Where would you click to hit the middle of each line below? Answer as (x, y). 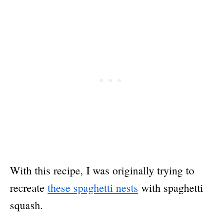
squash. (27, 205)
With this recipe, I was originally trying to (102, 170)
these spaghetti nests (93, 188)
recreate (29, 188)
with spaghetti (171, 188)
